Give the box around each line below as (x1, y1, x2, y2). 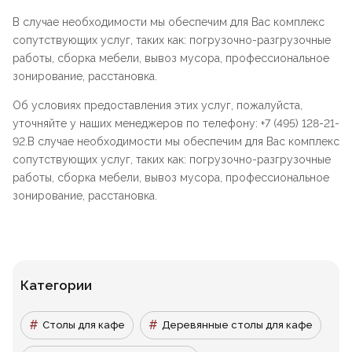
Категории (20, 277, 92, 294)
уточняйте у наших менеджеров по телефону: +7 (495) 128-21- (13, 117, 339, 130)
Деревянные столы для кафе (162, 319, 313, 332)
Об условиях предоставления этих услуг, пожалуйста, (13, 99, 302, 112)
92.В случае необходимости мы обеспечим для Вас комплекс (13, 135, 339, 148)
